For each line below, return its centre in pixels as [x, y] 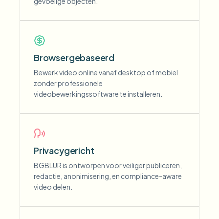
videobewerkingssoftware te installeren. [98, 94]
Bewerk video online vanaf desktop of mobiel [106, 72]
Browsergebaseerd [74, 57]
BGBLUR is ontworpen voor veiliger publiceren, [108, 165]
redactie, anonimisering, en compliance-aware [108, 176]
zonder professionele [68, 83]
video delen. [53, 187]
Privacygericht [64, 150]
